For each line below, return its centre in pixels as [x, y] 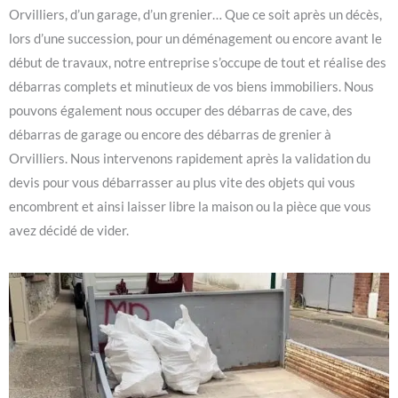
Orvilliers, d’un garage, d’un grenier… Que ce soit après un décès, [195, 14]
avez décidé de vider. [69, 230]
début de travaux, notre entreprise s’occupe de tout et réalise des [198, 62]
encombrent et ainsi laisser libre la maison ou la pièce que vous [190, 206]
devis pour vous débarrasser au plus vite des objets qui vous [182, 182]
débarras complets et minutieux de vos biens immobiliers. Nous [191, 86]
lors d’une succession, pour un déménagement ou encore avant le [195, 38]
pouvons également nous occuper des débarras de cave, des [181, 110]
